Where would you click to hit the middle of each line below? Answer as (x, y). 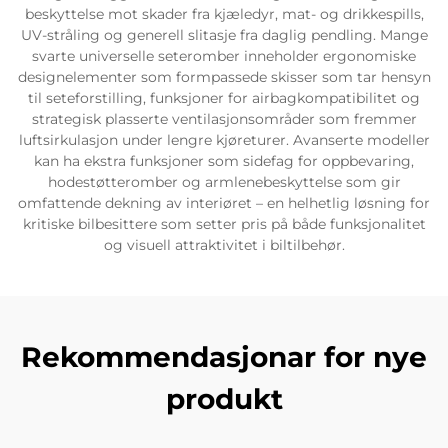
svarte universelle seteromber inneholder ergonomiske (224, 55)
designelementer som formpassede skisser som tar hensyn (224, 76)
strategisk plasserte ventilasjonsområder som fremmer (224, 118)
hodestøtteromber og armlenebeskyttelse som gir (224, 181)
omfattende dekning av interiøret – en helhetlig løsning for (224, 202)
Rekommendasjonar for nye (224, 356)
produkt (224, 398)
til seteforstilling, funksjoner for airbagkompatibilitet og (224, 97)
